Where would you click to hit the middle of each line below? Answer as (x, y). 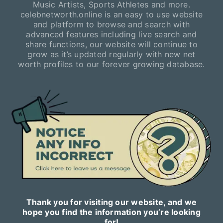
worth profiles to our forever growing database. (111, 64)
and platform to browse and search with (111, 24)
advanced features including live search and (111, 34)
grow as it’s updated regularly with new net (111, 54)
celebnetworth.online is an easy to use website (111, 14)
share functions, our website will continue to (111, 44)
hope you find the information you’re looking (111, 212)
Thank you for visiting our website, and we (111, 202)
